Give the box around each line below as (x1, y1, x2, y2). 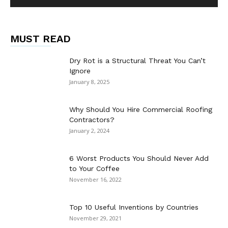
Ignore (69, 67, 91, 75)
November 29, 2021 (69, 214, 122, 222)
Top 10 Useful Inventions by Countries (69, 203, 198, 212)
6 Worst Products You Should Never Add (69, 154, 209, 163)
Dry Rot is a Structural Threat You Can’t (69, 56, 206, 65)
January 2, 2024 (69, 127, 109, 135)
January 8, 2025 (69, 78, 109, 86)
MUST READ (10, 33, 71, 45)
